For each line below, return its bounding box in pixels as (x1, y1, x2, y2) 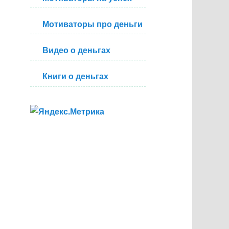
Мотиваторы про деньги (42, 20, 143, 29)
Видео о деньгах (42, 46, 111, 55)
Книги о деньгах (42, 72, 109, 81)
